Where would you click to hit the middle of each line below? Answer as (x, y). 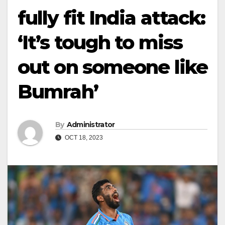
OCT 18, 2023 (83, 138)
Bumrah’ (58, 92)
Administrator (91, 125)
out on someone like (113, 67)
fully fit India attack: (111, 18)
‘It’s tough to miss (100, 42)
